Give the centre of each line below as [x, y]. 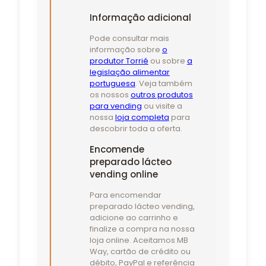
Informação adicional [140, 17]
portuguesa [112, 83]
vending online [123, 174]
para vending [115, 106]
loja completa [142, 117]
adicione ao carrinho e [134, 217]
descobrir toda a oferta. [136, 128]
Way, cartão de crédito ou [140, 251]
